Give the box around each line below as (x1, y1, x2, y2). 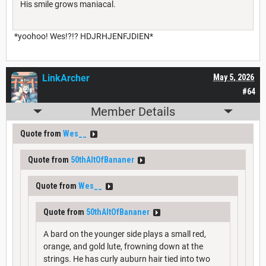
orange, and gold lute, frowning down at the (43, 241, 203, 251)
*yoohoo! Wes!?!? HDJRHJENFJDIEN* (12, 31, 153, 41)
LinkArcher (42, 72, 90, 84)
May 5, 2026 (213, 72, 254, 82)
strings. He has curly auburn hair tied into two (43, 254, 210, 264)
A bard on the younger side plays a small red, (43, 229, 206, 239)
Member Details (91, 104, 175, 119)
